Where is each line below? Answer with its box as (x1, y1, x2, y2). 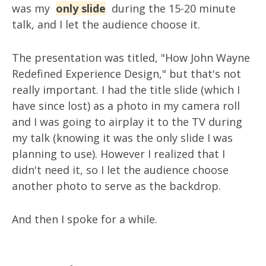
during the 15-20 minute (109, 1, 236, 15)
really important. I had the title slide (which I (12, 83, 240, 97)
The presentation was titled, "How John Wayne (12, 50, 250, 65)
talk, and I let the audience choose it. (12, 17, 200, 31)
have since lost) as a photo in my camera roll (12, 99, 240, 113)
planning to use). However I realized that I (12, 147, 225, 161)
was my (12, 1, 53, 15)
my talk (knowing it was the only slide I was (12, 131, 233, 145)
